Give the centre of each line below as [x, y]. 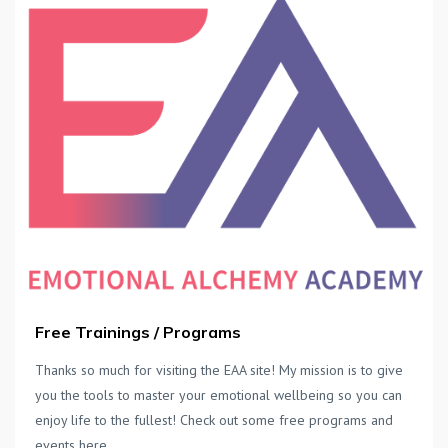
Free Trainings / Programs [138, 331]
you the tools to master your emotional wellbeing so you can [218, 394]
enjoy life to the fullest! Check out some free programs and [214, 419]
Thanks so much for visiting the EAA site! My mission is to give [219, 369]
